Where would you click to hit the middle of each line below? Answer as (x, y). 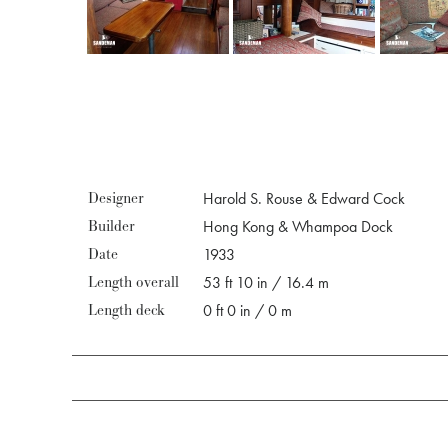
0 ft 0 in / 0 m (247, 310)
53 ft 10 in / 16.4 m (266, 282)
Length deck (126, 310)
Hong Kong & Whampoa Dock (298, 226)
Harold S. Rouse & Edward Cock (304, 198)
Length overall (133, 282)
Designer (116, 198)
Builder (111, 226)
